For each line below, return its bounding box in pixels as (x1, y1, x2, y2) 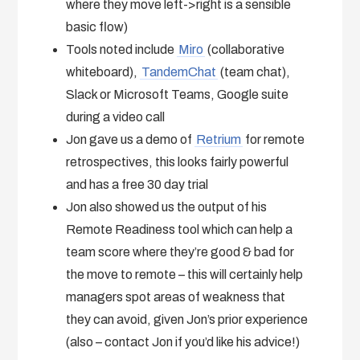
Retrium (196, 132, 242, 146)
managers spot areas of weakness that (66, 289, 286, 304)
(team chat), (218, 64, 291, 79)
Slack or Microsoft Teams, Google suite (66, 87, 289, 101)
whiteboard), (66, 64, 141, 79)
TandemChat (141, 64, 217, 79)
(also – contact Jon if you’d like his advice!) (66, 334, 301, 349)
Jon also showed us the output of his (66, 199, 268, 214)
